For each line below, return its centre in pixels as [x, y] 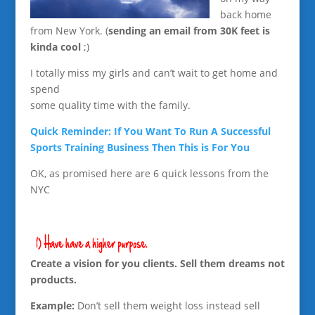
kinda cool [55, 47]
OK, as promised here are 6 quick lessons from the [149, 173]
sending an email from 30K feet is [189, 31]
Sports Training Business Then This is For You [140, 147]
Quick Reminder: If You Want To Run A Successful [150, 131]
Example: [52, 305]
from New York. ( [69, 31]
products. [53, 279]
